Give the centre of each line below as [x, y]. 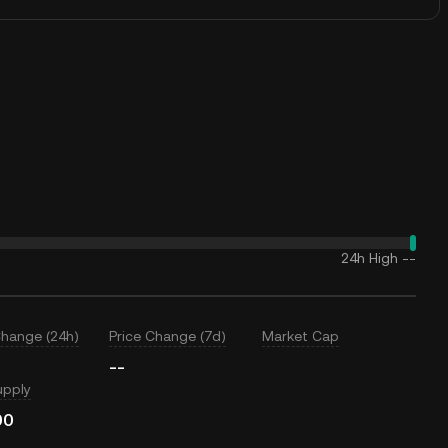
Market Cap [301, 336]
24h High [369, 258]
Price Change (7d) [167, 336]
